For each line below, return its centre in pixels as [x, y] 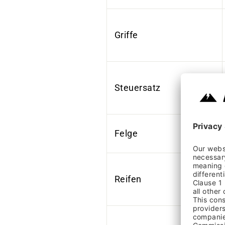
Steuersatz [138, 88]
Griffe [126, 35]
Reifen [128, 179]
